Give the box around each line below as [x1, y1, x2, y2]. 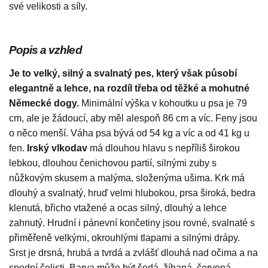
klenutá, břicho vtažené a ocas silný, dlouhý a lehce [9, 203, 227, 214]
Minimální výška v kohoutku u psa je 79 [79, 98, 247, 109]
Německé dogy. [9, 98, 79, 109]
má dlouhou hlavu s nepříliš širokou [87, 143, 240, 154]
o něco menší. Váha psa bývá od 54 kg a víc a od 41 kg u [9, 128, 249, 139]
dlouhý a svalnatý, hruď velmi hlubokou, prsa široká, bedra [9, 188, 255, 199]
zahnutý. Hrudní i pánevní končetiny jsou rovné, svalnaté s [9, 218, 255, 229]
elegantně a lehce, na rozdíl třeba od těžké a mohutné [9, 83, 249, 94]
